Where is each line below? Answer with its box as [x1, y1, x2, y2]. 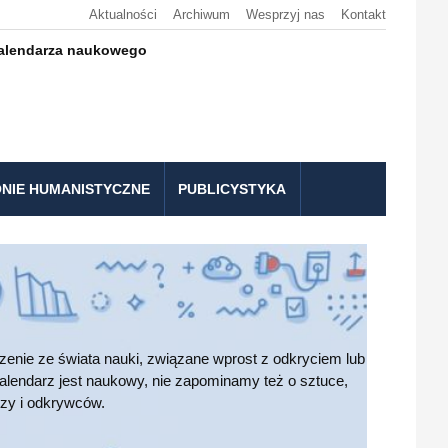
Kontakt [341, 7, 386, 22]
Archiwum [173, 7, 230, 22]
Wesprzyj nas [246, 7, 325, 22]
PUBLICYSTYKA [178, 181, 286, 197]
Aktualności [89, 7, 157, 22]
